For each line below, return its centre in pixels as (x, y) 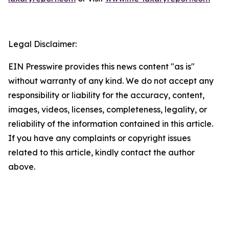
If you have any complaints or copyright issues (99, 138)
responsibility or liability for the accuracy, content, (106, 95)
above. (22, 167)
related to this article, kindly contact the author (101, 152)
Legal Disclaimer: (42, 44)
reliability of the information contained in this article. (111, 124)
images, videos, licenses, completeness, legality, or (108, 109)
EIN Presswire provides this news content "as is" (101, 66)
